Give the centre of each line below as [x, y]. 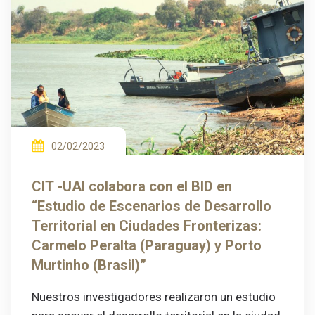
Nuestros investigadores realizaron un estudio [154, 297]
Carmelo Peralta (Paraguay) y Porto [147, 246]
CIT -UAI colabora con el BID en [132, 187]
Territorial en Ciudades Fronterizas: [147, 226]
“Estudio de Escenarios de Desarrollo [152, 206]
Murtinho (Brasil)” [89, 265]
